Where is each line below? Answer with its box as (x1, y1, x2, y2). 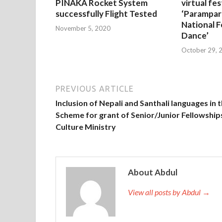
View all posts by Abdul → (128, 187, 210, 197)
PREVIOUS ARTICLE (55, 84, 134, 93)
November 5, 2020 (55, 24, 111, 32)
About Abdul (128, 166, 177, 177)
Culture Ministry (55, 121, 116, 131)
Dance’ (181, 30, 209, 41)
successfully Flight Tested (55, 8, 157, 19)
